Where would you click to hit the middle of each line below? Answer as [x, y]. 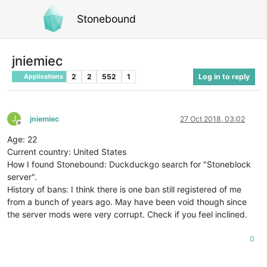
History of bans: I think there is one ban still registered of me [124, 189]
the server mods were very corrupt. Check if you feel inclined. [127, 214]
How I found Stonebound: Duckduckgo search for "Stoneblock [129, 164]
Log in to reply [224, 76]
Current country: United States [67, 151]
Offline [30, 127]
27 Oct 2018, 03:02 [212, 119]
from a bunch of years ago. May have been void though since [127, 201]
